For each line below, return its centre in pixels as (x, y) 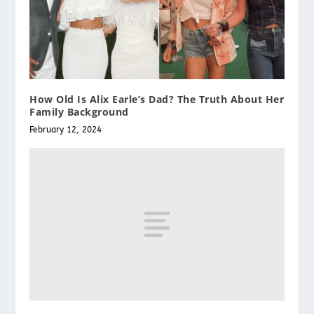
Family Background (79, 111)
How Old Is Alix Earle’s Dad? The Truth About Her (157, 99)
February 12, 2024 (66, 129)
